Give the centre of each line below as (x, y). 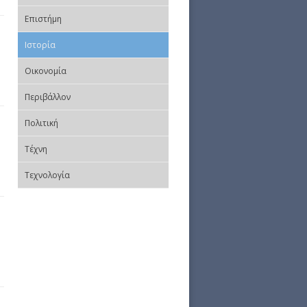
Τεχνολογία (47, 175)
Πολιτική (41, 123)
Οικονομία (46, 71)
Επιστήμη (43, 19)
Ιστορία (40, 45)
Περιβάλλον (48, 97)
